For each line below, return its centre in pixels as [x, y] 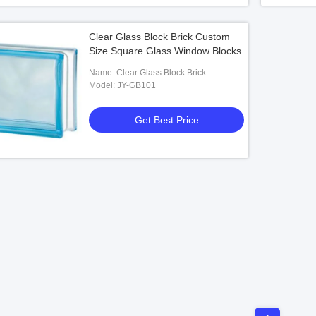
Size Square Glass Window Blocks [165, 51]
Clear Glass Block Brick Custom [159, 37]
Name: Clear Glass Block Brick [161, 73]
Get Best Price [166, 120]
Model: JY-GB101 [136, 85]
